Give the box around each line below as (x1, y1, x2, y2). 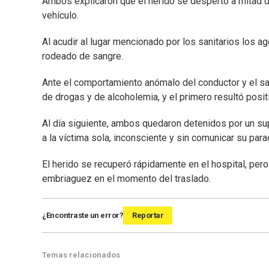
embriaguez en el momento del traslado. (42, 173, 211, 185)
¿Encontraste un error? (42, 211, 123, 220)
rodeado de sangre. (42, 50, 123, 62)
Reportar (132, 211, 163, 220)
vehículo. (42, 10, 79, 22)
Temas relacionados (42, 250, 120, 260)
